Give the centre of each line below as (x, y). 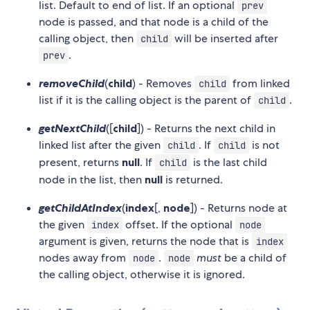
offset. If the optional (179, 225)
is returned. (193, 180)
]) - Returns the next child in (206, 129)
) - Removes (163, 84)
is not (265, 145)
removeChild (72, 83)
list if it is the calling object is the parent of (146, 100)
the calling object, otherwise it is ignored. (142, 275)
